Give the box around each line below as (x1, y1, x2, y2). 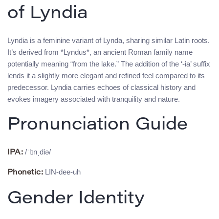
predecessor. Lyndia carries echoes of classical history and (7, 83, 196, 92)
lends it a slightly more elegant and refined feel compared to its (7, 71, 205, 80)
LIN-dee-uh (43, 168, 81, 176)
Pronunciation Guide (7, 117, 188, 135)
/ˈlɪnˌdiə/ (23, 148, 51, 156)
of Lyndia (7, 5, 88, 23)
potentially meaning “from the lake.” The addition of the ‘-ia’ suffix (7, 60, 210, 68)
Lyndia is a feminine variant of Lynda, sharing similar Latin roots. (7, 36, 210, 45)
